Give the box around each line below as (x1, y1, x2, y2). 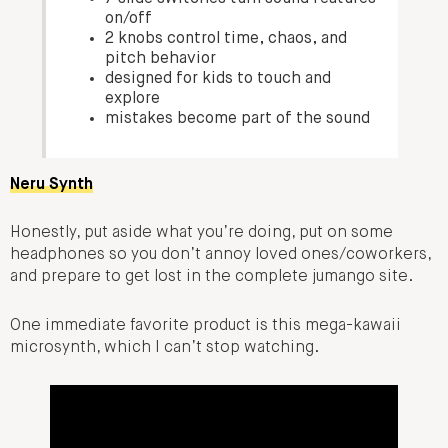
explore (105, 90, 161, 107)
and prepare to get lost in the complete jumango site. (10, 269, 413, 286)
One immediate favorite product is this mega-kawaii (10, 317, 401, 334)
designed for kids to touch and (105, 70, 332, 87)
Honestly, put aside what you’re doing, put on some (10, 225, 393, 242)
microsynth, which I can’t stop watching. (10, 339, 319, 356)
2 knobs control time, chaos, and (105, 30, 348, 47)
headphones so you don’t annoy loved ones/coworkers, (10, 247, 431, 264)
